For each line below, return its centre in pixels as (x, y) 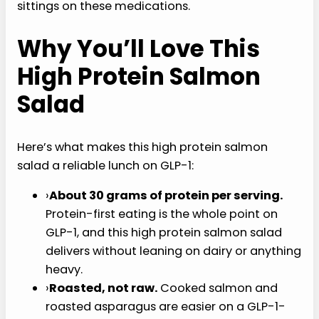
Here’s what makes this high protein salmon (142, 147)
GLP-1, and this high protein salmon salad (164, 231)
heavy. (64, 266)
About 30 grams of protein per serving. (162, 195)
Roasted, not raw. (100, 291)
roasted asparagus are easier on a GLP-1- (166, 309)
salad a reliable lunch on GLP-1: (105, 165)
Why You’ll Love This (138, 49)
